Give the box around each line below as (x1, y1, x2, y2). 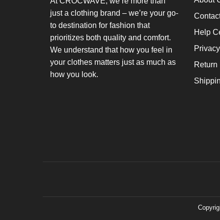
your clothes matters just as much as (50, 57, 176, 66)
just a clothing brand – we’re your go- (50, 8, 178, 17)
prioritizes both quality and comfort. (50, 33, 171, 42)
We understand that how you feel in (50, 45, 172, 54)
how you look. (50, 70, 98, 79)
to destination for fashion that (50, 21, 150, 29)
